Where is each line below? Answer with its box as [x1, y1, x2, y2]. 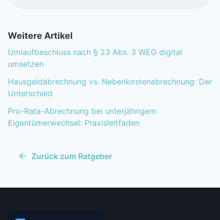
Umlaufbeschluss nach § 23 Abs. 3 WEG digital [8, 47, 182, 57]
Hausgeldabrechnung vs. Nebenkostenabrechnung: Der [8, 76, 212, 86]
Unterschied [8, 88, 53, 98]
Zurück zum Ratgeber [31, 151, 112, 161]
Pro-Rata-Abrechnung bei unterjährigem [8, 106, 156, 116]
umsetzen [8, 58, 44, 69]
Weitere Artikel [8, 30, 73, 41]
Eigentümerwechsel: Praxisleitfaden [8, 117, 139, 128]
